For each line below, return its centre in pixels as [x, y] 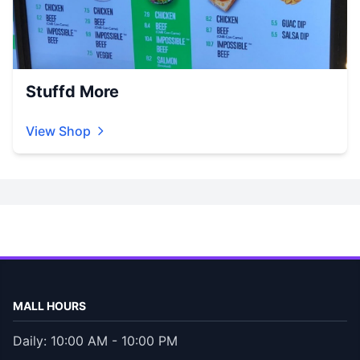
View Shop [58, 131]
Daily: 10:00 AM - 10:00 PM [95, 340]
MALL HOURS [49, 305]
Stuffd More [72, 91]
